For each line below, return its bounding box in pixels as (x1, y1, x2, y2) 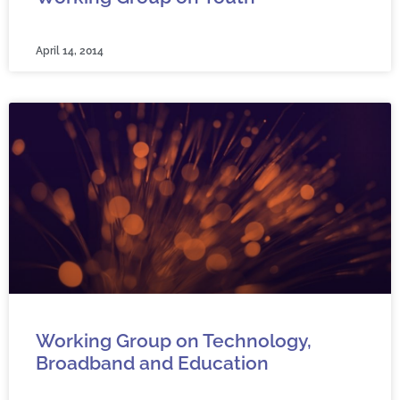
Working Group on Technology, (36, 329, 312, 352)
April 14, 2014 (36, 45, 104, 57)
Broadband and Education (36, 352, 269, 374)
